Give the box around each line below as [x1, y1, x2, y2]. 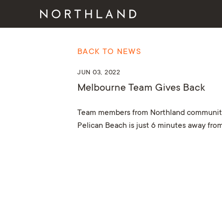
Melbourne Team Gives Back [77, 82, 205, 94]
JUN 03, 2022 [77, 68, 120, 77]
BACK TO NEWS [77, 47, 142, 56]
